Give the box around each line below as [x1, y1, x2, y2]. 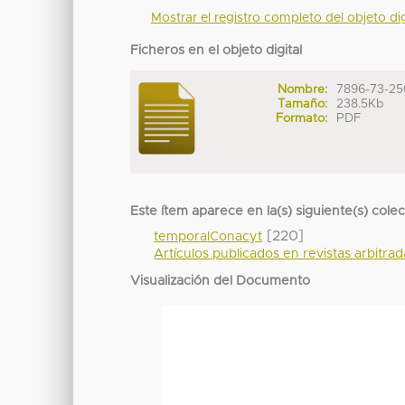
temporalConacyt [154, 230, 263, 243]
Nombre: [277, 82, 327, 96]
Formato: [275, 111, 327, 125]
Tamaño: [277, 97, 327, 110]
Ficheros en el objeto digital [130, 43, 303, 57]
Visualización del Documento [130, 274, 311, 287]
